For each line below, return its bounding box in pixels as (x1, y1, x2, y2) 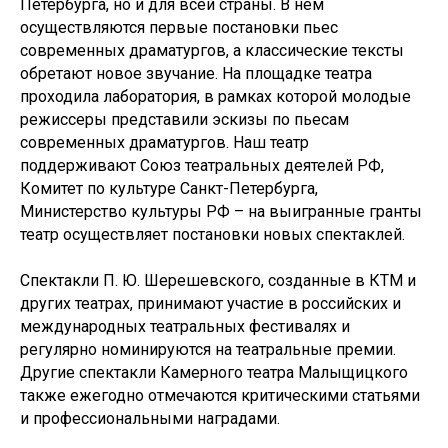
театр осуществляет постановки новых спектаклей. (20, 225, 405, 244)
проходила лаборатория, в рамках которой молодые (20, 87, 411, 106)
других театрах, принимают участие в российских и (20, 294, 401, 313)
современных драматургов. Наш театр (20, 133, 309, 152)
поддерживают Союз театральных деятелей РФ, (20, 156, 384, 175)
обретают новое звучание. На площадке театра (20, 64, 372, 83)
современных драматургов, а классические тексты (20, 41, 404, 60)
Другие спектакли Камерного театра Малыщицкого (20, 363, 408, 382)
